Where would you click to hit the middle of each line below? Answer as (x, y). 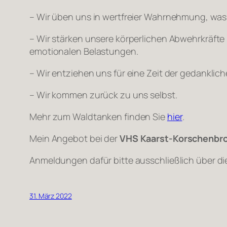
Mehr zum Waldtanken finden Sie (98, 116)
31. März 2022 (51, 196)
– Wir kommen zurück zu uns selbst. (103, 94)
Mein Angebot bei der (74, 138)
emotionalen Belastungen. (84, 51)
